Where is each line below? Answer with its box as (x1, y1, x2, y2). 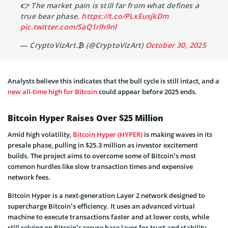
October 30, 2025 (145, 40, 206, 50)
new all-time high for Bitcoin (8, 87, 97, 97)
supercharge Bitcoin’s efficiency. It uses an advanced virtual (8, 202, 195, 211)
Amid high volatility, (8, 130, 73, 139)
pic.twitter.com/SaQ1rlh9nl (20, 22, 117, 32)
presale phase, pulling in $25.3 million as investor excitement (8, 140, 198, 150)
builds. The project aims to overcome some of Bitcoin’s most (8, 151, 196, 161)
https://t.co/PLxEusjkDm (81, 11, 169, 21)
